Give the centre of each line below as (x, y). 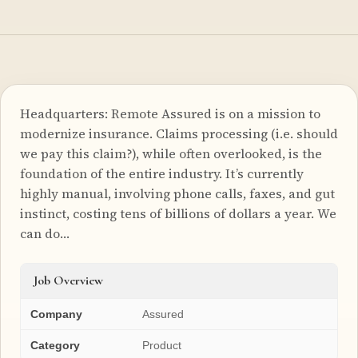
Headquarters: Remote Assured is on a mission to (170, 113)
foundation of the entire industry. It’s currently (162, 173)
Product (162, 345)
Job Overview (68, 280)
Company (56, 314)
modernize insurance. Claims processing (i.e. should (179, 133)
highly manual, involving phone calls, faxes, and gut (177, 193)
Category (55, 345)
